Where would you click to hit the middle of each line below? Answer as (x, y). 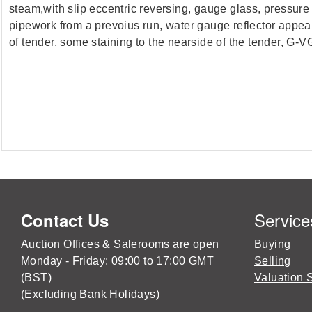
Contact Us (65, 220)
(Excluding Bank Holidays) (90, 294)
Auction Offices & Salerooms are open (120, 244)
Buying (273, 244)
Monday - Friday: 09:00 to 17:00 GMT (117, 260)
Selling (273, 260)
